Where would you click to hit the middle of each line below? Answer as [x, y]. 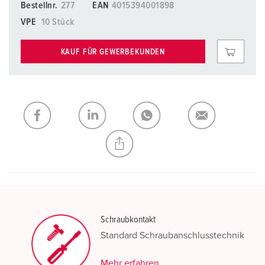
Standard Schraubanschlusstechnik [172, 235]
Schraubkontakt [128, 219]
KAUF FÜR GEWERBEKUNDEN [113, 52]
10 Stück [58, 22]
